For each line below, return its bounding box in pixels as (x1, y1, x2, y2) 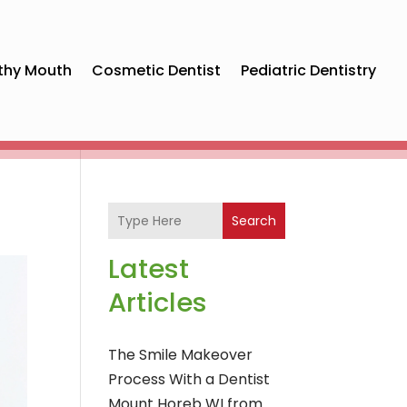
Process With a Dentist (108, 369, 271, 391)
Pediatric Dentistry (241, 59, 377, 81)
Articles (108, 284, 208, 322)
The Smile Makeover (108, 344, 253, 366)
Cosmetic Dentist (92, 59, 222, 81)
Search (231, 211, 276, 230)
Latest (108, 251, 190, 288)
